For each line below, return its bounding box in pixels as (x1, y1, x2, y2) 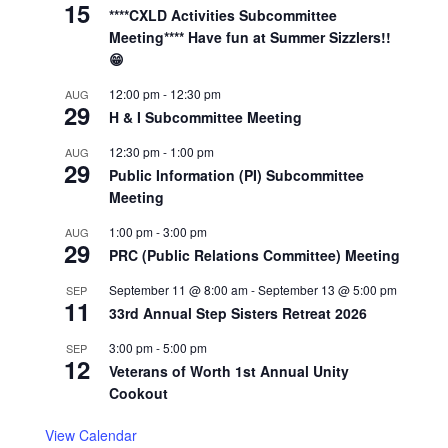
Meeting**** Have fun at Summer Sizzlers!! (108, 27, 391, 47)
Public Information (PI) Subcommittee (108, 165, 364, 185)
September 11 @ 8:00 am (108, 281, 248, 298)
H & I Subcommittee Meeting (108, 107, 302, 127)
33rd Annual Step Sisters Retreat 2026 (108, 303, 367, 323)
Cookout (108, 383, 168, 403)
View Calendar (44, 425, 137, 445)
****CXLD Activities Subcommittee (108, 5, 337, 25)
